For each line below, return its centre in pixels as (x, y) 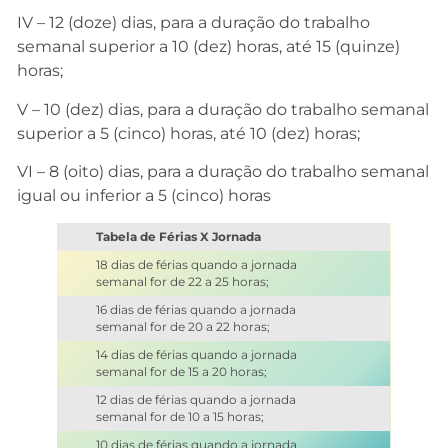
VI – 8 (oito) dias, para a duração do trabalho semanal (223, 172)
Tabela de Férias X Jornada (178, 236)
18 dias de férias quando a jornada (196, 264)
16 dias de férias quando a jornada (195, 309)
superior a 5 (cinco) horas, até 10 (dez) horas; (188, 133)
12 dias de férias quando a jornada (195, 399)
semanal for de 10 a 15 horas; (179, 416)
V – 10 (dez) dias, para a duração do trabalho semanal (223, 109)
